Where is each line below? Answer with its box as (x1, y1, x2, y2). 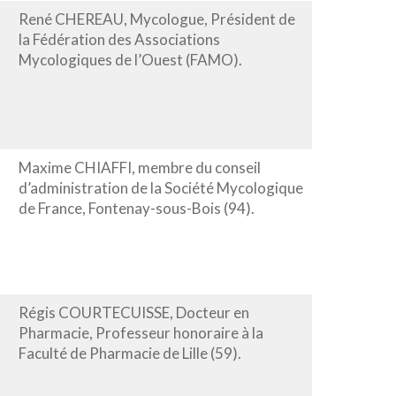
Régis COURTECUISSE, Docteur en (18, 302, 249, 322)
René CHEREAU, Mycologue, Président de (18, 9, 295, 28)
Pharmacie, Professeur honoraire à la (18, 323, 263, 342)
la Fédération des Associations (18, 29, 220, 49)
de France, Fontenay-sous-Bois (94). (18, 198, 255, 217)
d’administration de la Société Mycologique (18, 178, 303, 197)
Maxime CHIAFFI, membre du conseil (18, 157, 261, 177)
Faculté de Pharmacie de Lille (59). (18, 343, 241, 362)
